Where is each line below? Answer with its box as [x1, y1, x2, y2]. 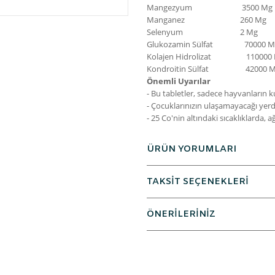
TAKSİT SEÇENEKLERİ [147, 176, 249, 188]
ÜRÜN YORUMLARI [147, 143, 236, 155]
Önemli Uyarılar [147, 76, 211, 87]
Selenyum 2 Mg [147, 26, 258, 37]
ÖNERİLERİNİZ [147, 208, 215, 220]
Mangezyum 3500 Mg [147, 2, 273, 13]
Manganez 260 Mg [147, 14, 266, 25]
